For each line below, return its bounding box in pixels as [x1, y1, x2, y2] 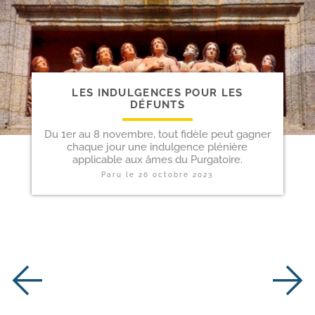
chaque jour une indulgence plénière [67, 140, 248, 153]
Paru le [101, 170, 139, 179]
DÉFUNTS [129, 98, 186, 111]
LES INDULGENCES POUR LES [72, 86, 243, 99]
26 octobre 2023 [139, 170, 214, 179]
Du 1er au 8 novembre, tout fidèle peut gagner [44, 127, 271, 141]
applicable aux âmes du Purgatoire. [72, 153, 243, 166]
